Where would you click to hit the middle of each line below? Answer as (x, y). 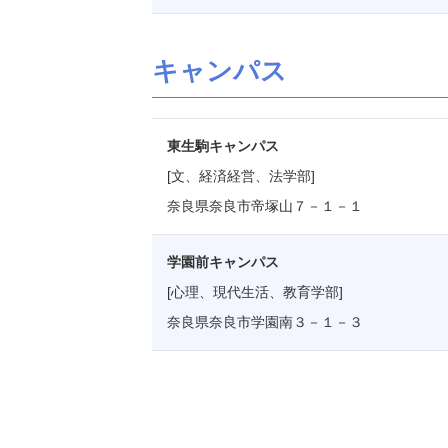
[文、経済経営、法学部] (241, 176)
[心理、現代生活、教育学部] (255, 292)
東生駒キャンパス (223, 146)
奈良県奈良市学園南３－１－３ (265, 322)
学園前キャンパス (223, 262)
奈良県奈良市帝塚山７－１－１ (265, 206)
